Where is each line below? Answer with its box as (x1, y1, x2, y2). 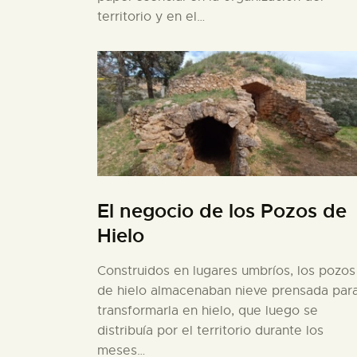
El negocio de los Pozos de (97, 198, 347, 223)
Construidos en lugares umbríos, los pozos (97, 262, 355, 279)
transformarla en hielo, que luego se (97, 302, 318, 319)
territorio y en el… (97, 9, 205, 25)
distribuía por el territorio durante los (97, 322, 324, 339)
